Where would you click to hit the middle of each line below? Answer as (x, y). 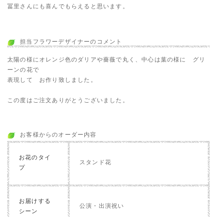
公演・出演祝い (102, 206)
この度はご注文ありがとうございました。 (68, 100)
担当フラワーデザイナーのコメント (71, 41)
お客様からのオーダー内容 (58, 134)
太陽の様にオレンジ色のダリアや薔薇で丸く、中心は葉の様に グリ (107, 59)
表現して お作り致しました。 (52, 80)
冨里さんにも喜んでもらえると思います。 (68, 6)
